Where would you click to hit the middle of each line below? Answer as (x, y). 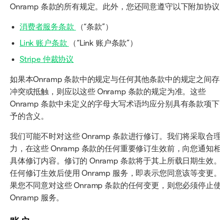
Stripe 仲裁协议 (47, 59)
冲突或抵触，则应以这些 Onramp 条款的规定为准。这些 (108, 92)
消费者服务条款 (48, 27)
